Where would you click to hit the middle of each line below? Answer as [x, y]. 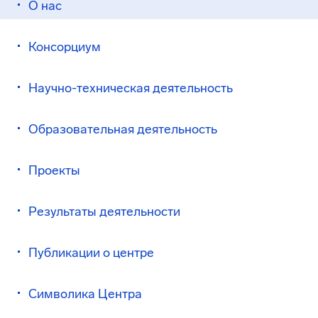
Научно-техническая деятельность [131, 88]
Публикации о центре [91, 253]
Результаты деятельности [104, 212]
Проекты [54, 170]
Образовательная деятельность [123, 129]
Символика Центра [85, 294]
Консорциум [65, 47]
